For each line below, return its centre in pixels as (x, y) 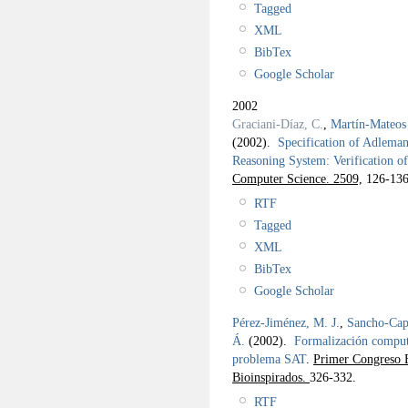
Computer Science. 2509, (297, 178)
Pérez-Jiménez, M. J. (286, 322)
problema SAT (269, 358)
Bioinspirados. (271, 377)
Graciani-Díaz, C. (278, 123)
